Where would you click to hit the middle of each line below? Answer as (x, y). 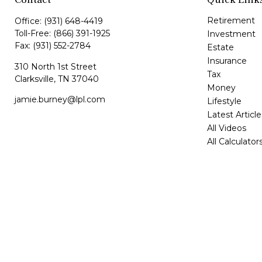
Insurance (227, 61)
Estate (220, 47)
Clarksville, (35, 79)
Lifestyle (224, 101)
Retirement (231, 20)
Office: (29, 21)
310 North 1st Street (56, 67)
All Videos (226, 128)
